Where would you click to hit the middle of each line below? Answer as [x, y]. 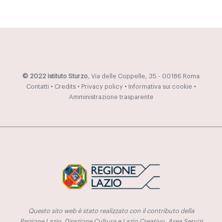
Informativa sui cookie [160, 87]
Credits [65, 87]
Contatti [37, 87]
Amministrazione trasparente [111, 97]
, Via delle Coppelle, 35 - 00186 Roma [144, 77]
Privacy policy [102, 87]
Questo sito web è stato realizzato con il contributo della [111, 211]
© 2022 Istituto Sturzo [55, 77]
